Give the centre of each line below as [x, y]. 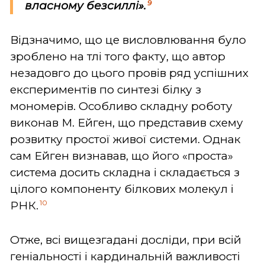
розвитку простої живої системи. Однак [125, 139]
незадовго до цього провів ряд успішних [129, 73]
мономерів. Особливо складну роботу [121, 106]
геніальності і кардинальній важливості [125, 256]
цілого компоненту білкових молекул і [122, 189]
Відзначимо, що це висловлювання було [128, 40]
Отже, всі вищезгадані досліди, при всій [126, 240]
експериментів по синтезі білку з [106, 89]
